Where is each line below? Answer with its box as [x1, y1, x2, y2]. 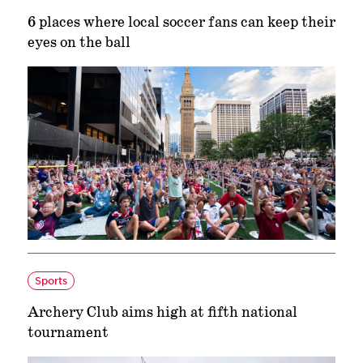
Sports [34, 274, 67, 288]
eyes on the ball [27, 33, 130, 53]
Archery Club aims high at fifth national [27, 303, 297, 323]
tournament [27, 323, 109, 344]
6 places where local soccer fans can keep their [27, 13, 335, 33]
